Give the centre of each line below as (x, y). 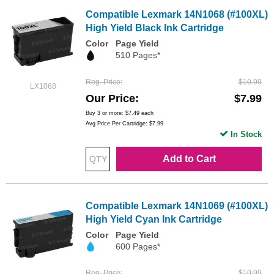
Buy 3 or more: (106, 113)
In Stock (246, 134)
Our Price (110, 98)
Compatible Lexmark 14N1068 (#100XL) (177, 15)
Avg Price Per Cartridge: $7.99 (124, 123)
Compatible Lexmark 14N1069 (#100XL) (177, 206)
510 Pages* (138, 55)
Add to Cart (189, 158)
